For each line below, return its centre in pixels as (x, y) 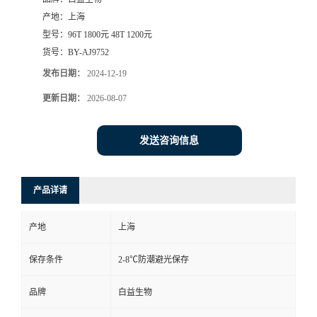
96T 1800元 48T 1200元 (110, 35)
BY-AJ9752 (88, 53)
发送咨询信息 (169, 141)
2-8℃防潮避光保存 (154, 260)
